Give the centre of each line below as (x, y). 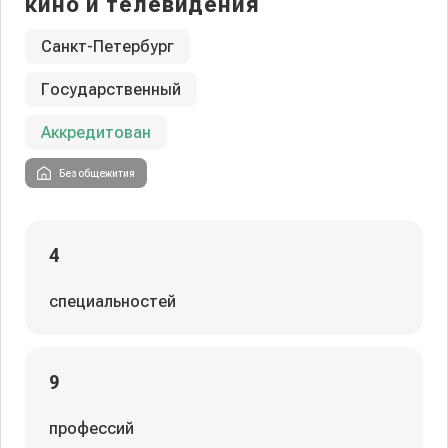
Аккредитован (96, 132)
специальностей (112, 301)
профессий (91, 428)
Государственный (111, 89)
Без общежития (97, 173)
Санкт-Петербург (107, 46)
